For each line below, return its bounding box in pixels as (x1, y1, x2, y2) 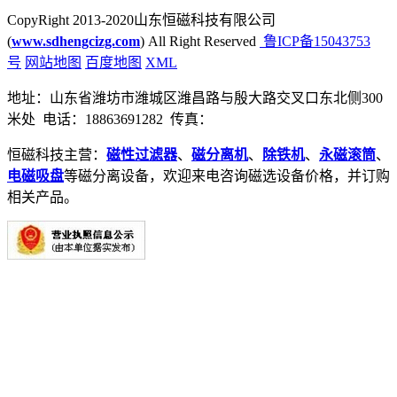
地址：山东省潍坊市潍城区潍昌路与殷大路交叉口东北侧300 (7, 90, 383, 106)
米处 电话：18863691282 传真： (7, 112, 216, 128)
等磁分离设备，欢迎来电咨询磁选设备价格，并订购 (64, 168, 390, 184)
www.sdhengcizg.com (12, 34, 140, 50)
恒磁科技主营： (7, 147, 106, 163)
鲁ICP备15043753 (260, 34, 370, 50)
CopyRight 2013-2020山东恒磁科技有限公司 (7, 12, 276, 28)
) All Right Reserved (140, 34, 260, 50)
